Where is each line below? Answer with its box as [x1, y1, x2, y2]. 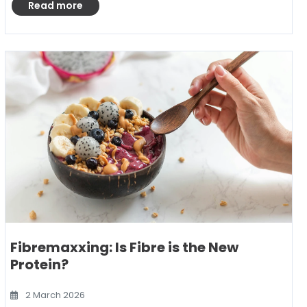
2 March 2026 [23, 289, 86, 301]
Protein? [10, 255, 69, 274]
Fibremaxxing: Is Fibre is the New [10, 238, 238, 257]
